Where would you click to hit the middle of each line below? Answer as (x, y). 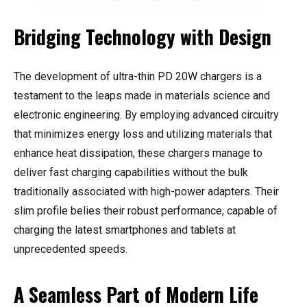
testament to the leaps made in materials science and (142, 96)
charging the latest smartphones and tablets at (125, 230)
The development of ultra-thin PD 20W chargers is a (138, 77)
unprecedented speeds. (71, 249)
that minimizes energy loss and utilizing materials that (143, 134)
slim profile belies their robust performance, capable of (146, 211)
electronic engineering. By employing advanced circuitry (146, 115)
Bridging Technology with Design (143, 37)
